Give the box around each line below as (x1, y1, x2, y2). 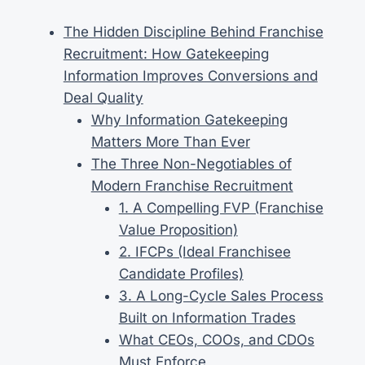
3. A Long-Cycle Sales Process (118, 287, 323, 304)
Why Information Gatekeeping (90, 111, 288, 128)
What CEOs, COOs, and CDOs (118, 331, 314, 348)
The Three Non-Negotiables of (90, 155, 292, 172)
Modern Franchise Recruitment (90, 177, 293, 194)
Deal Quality (63, 89, 143, 106)
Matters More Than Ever (90, 133, 250, 150)
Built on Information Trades (118, 309, 296, 326)
